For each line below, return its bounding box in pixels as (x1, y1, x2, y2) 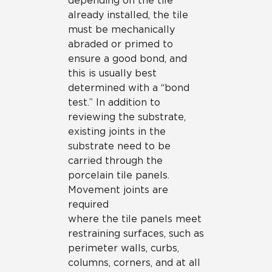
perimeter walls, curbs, (68, 242, 179, 254)
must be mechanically (68, 24, 175, 35)
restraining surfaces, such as (68, 228, 204, 239)
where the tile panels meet (68, 213, 202, 225)
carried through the (68, 155, 163, 166)
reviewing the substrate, (68, 111, 186, 123)
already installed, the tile (68, 9, 188, 21)
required (68, 199, 109, 210)
